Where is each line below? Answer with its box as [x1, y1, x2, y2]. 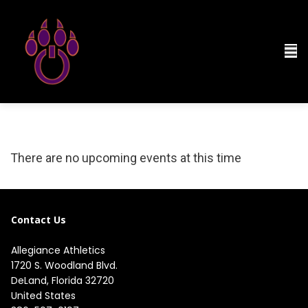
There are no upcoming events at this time [10, 151, 241, 165]
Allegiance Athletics [11, 243, 105, 257]
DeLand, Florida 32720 [11, 274, 114, 287]
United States [11, 289, 76, 302]
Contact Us [11, 213, 66, 226]
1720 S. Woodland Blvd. [11, 258, 120, 272]
